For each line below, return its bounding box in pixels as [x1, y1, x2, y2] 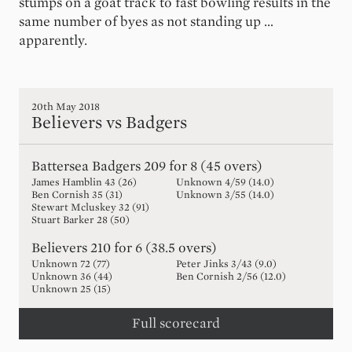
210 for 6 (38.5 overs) [90, 240, 217, 255]
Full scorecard [132, 316, 220, 331]
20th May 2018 [31, 101, 100, 112]
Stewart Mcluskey [31, 201, 116, 213]
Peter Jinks [176, 258, 229, 269]
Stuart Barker [31, 214, 94, 225]
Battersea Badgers [31, 159, 141, 174]
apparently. [19, 33, 87, 48]
